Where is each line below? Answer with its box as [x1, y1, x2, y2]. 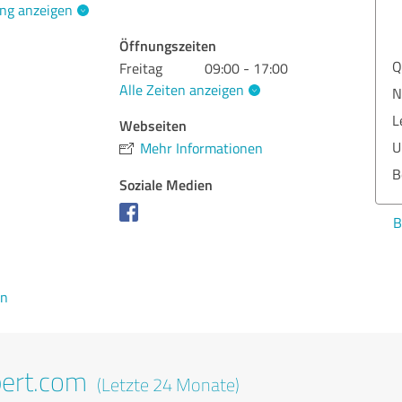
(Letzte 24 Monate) [93, 372, 240, 397]
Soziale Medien [119, 173, 214, 195]
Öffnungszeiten [119, 35, 217, 56]
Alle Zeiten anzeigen [119, 79, 245, 100]
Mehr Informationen [140, 137, 264, 158]
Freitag [119, 58, 163, 78]
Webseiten [119, 114, 188, 135]
